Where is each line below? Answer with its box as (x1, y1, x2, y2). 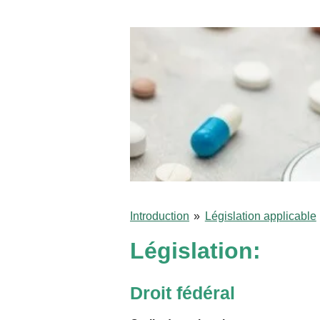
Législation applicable (204, 210, 316, 223)
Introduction (130, 210, 189, 223)
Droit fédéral (130, 283, 235, 304)
